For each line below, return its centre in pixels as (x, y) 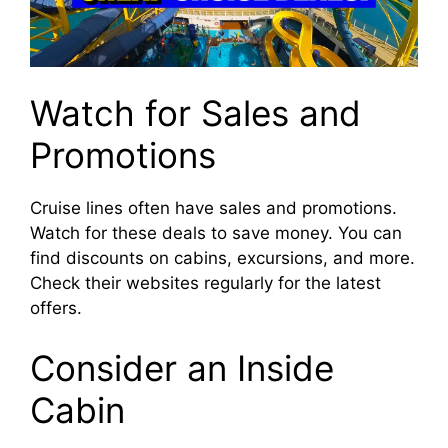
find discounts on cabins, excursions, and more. (222, 258)
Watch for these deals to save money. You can (216, 233)
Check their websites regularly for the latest (205, 283)
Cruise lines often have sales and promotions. (213, 208)
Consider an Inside (182, 367)
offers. (56, 308)
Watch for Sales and (195, 113)
